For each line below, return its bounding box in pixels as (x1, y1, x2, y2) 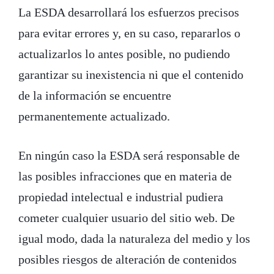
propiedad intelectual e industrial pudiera (18, 190, 223, 204)
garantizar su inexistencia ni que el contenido (18, 67, 243, 81)
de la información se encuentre (18, 88, 171, 102)
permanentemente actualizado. (18, 109, 170, 123)
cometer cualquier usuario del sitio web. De (18, 210, 235, 224)
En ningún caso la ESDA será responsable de (18, 148, 240, 162)
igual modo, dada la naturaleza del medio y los (18, 231, 250, 245)
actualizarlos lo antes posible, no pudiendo (18, 46, 230, 61)
